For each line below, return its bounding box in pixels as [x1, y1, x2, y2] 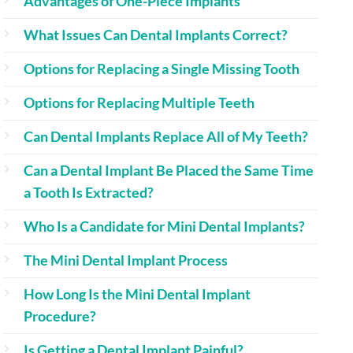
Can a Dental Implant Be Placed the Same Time [24, 162, 314, 179]
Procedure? [24, 307, 96, 325]
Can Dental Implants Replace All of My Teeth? [24, 128, 308, 145]
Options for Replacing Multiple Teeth [24, 94, 255, 111]
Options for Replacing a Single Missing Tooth [24, 60, 299, 77]
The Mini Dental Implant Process [24, 251, 228, 269]
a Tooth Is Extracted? [24, 184, 154, 201]
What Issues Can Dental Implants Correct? [24, 26, 288, 43]
